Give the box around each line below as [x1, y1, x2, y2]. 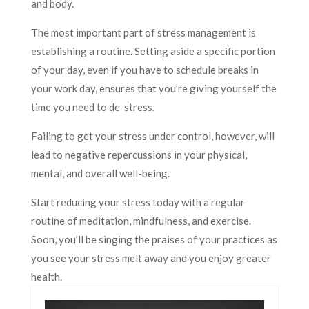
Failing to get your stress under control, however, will [30, 129, 275, 142]
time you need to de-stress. [30, 100, 154, 113]
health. [30, 270, 62, 283]
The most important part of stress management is [30, 26, 256, 39]
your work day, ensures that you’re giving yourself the [30, 81, 277, 94]
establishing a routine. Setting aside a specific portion [30, 44, 275, 57]
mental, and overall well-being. [30, 166, 170, 179]
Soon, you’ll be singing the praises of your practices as [30, 232, 277, 246]
